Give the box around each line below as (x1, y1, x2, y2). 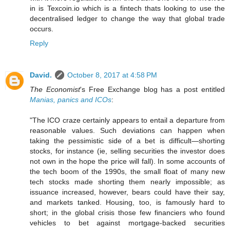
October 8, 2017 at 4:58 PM (67, 71, 157, 80)
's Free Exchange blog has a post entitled (80, 85, 225, 94)
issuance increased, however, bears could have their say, (30, 188, 225, 197)
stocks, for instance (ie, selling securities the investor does (30, 147, 225, 156)
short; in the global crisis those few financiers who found (30, 208, 225, 217)
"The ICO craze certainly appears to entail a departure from (30, 116, 225, 125)
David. (30, 71, 52, 80)
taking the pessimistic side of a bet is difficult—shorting (30, 137, 225, 145)
